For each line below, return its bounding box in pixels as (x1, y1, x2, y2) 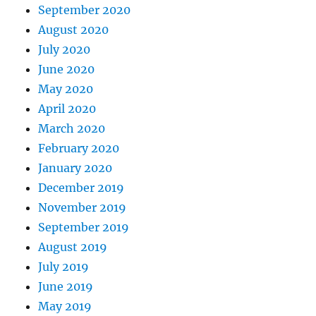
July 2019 (38, 260, 90, 274)
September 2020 (38, 3, 131, 18)
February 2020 (38, 141, 120, 156)
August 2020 (38, 23, 109, 37)
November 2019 (38, 200, 127, 215)
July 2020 (38, 42, 91, 57)
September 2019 (38, 220, 130, 235)
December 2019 (38, 181, 125, 195)
